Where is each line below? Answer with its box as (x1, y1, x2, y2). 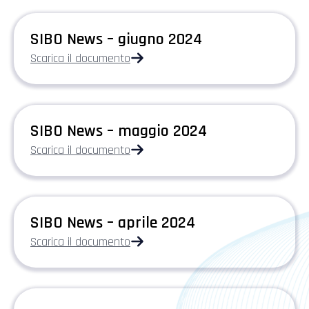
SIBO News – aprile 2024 (30, 212, 195, 233)
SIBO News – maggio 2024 (30, 120, 207, 141)
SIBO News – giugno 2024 (30, 28, 202, 50)
